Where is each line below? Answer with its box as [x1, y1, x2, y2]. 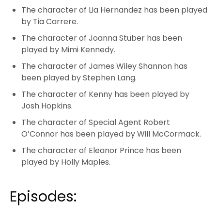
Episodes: [10, 186, 77, 207]
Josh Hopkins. [21, 100, 75, 111]
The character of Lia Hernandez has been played [21, 4, 207, 15]
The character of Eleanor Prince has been [21, 144, 181, 156]
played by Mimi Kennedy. [21, 44, 117, 55]
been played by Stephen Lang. [21, 72, 137, 83]
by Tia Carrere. [21, 15, 80, 27]
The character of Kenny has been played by [21, 88, 189, 100]
